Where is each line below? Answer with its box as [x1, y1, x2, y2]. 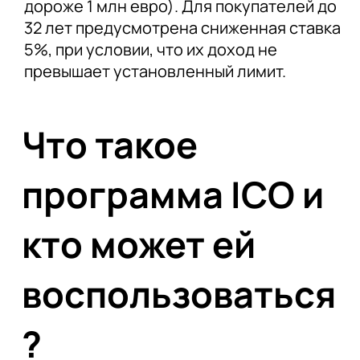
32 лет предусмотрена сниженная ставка [23, 17, 341, 39]
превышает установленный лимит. [23, 60, 286, 83]
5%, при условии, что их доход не [23, 39, 277, 61]
